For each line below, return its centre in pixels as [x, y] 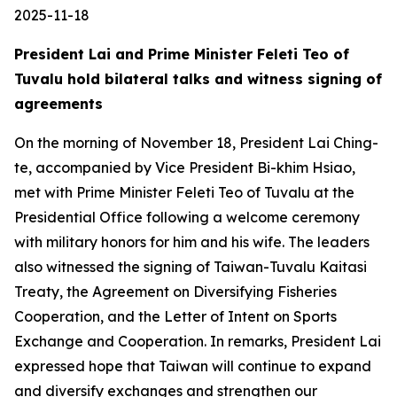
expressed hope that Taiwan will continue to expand [193, 366]
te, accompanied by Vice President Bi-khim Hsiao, [185, 167]
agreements [58, 104]
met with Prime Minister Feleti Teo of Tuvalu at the [184, 192]
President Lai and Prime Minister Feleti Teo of [182, 54]
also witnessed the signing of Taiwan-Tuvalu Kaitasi [191, 267]
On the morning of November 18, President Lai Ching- [196, 143]
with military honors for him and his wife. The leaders [192, 242]
